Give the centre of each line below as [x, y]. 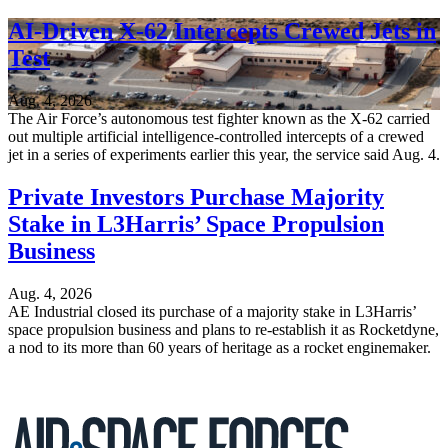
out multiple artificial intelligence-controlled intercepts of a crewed [216, 137]
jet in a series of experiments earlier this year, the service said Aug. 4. [224, 155]
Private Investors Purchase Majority [196, 196]
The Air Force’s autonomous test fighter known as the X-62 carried [219, 119]
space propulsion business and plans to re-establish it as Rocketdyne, [223, 329]
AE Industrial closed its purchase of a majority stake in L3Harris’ [212, 311]
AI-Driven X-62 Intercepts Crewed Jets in [222, 31]
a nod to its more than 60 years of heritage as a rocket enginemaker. [219, 347]
